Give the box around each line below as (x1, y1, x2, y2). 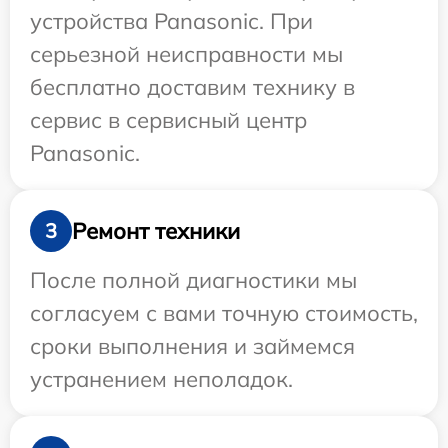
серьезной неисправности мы (30, 40, 343, 68)
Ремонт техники (72, 216, 240, 245)
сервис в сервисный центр (30, 106, 307, 134)
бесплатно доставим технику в (30, 73, 355, 101)
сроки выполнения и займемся (30, 332, 355, 360)
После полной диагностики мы (30, 266, 357, 294)
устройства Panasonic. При (30, 7, 313, 35)
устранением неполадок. (30, 365, 293, 393)
